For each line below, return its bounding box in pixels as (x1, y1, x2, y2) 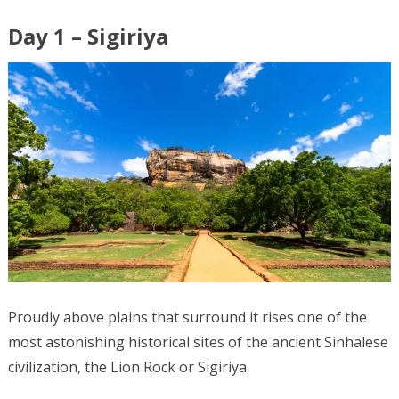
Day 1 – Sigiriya (7, 20, 168, 51)
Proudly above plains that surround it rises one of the (7, 306, 367, 327)
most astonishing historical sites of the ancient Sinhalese (7, 331, 388, 352)
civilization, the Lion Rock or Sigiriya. (7, 356, 249, 377)
